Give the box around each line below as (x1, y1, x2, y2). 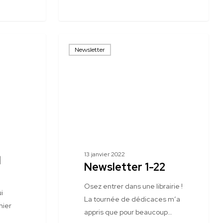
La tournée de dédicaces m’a (84, 195, 180, 204)
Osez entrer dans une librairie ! (84, 182, 183, 191)
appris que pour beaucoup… (84, 208, 172, 217)
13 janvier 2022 (84, 150, 125, 158)
